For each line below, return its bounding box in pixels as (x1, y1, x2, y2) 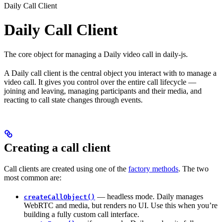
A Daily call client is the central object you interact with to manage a (4, 68, 217, 77)
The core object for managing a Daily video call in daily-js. (4, 50, 188, 58)
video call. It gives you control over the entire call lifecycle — (4, 77, 196, 86)
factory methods (128, 164, 178, 173)
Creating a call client (4, 141, 111, 154)
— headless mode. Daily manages (95, 192, 203, 201)
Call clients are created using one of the (4, 164, 128, 173)
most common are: (4, 173, 61, 182)
